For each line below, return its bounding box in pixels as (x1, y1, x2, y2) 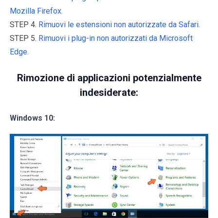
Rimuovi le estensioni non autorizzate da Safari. (38, 19, 200, 29)
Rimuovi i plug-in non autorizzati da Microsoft (38, 33, 193, 43)
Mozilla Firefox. (10, 6, 63, 16)
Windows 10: (10, 113, 55, 123)
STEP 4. (10, 19, 38, 29)
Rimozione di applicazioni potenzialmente (17, 72, 201, 84)
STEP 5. (10, 33, 38, 43)
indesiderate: (80, 86, 138, 98)
